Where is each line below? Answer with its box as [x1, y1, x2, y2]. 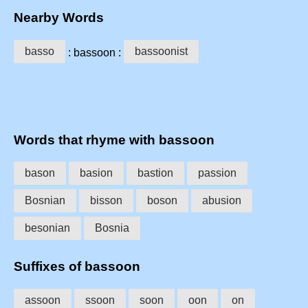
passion [198, 167, 236, 179]
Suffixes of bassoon [14, 259, 140, 274]
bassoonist [135, 45, 188, 57]
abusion [202, 195, 241, 207]
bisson [90, 195, 122, 207]
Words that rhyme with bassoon [14, 132, 214, 147]
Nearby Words [14, 10, 104, 25]
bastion [137, 167, 173, 179]
